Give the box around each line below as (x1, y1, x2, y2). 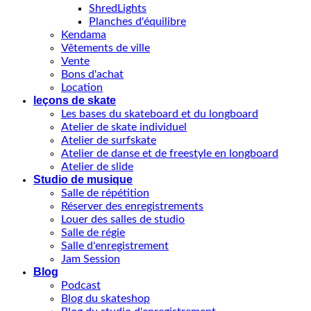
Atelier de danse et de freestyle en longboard (61, 147, 278, 159)
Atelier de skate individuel (61, 121, 187, 133)
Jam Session (61, 253, 120, 264)
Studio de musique (33, 173, 133, 185)
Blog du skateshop (61, 292, 150, 304)
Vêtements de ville (61, 42, 150, 53)
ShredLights (89, 2, 146, 14)
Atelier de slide (61, 160, 133, 172)
